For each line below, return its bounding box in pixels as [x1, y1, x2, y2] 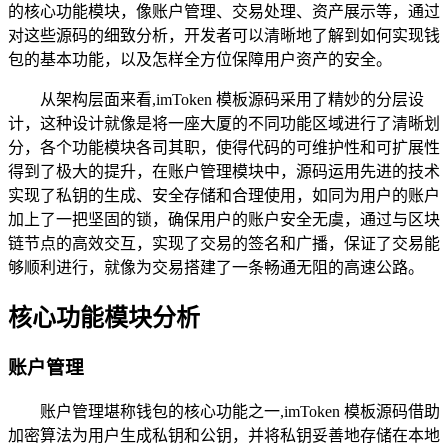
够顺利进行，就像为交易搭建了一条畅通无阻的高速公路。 [8, 258, 424, 276]
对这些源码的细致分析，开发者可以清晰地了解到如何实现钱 [8, 26, 440, 44]
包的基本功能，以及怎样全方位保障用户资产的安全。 [8, 50, 392, 68]
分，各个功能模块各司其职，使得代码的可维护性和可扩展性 [8, 138, 440, 156]
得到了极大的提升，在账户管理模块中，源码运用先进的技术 [8, 162, 440, 180]
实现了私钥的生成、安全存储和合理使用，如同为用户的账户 [8, 186, 440, 204]
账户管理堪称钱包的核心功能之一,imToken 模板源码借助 [40, 403, 440, 421]
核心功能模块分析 [8, 304, 200, 331]
